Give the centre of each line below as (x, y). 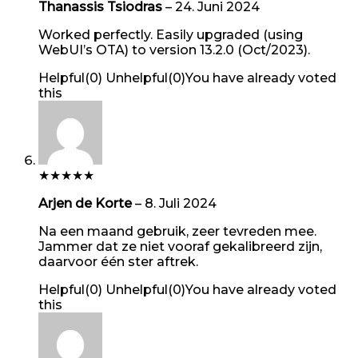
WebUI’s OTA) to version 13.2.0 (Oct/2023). (174, 50)
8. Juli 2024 (181, 203)
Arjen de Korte (87, 203)
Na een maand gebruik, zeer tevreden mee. (177, 231)
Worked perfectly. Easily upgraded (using (171, 34)
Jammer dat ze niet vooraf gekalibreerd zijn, (180, 246)
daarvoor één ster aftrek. (118, 261)
